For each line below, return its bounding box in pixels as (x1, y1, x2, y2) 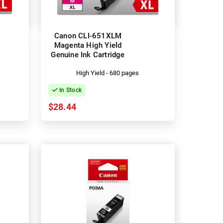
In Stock (57, 86, 82, 94)
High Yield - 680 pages (76, 69, 139, 77)
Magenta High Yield (54, 40, 122, 50)
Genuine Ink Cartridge (51, 50, 125, 59)
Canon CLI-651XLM (54, 31, 122, 40)
